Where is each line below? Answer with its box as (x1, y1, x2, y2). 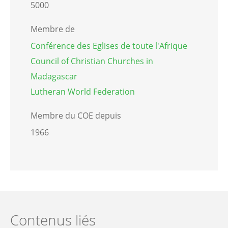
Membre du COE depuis (31, 110, 121, 122)
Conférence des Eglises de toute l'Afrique (31, 40, 187, 52)
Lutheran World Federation (31, 86, 135, 98)
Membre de (31, 23, 75, 35)
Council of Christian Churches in (31, 55, 153, 67)
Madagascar (31, 71, 77, 82)
